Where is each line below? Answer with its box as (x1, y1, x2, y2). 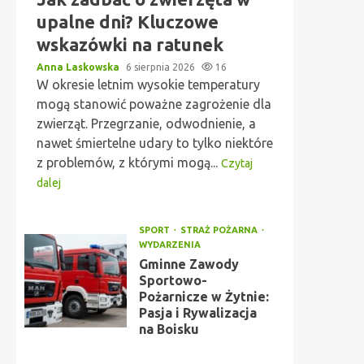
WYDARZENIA (138, 240, 201, 249)
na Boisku (138, 322, 199, 336)
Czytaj (221, 157, 253, 170)
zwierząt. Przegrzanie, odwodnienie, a (37, 116, 256, 131)
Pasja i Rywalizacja (138, 305, 257, 320)
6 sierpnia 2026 (126, 62, 197, 72)
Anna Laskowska (37, 62, 122, 72)
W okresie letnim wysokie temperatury (37, 77, 260, 92)
